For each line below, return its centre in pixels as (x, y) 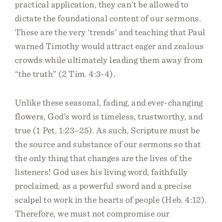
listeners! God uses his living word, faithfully (102, 172)
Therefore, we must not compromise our (92, 213)
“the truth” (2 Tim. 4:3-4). (65, 74)
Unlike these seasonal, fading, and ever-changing (109, 102)
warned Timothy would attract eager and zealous (110, 46)
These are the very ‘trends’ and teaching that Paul (110, 32)
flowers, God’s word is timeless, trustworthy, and (109, 116)
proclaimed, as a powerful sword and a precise (103, 186)
